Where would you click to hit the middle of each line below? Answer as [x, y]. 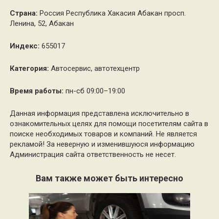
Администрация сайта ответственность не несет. [93, 154]
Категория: [29, 68]
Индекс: [25, 46]
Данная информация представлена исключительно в [99, 113]
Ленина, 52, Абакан [42, 23]
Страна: [24, 13]
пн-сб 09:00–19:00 [94, 91]
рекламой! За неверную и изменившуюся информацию [102, 144]
